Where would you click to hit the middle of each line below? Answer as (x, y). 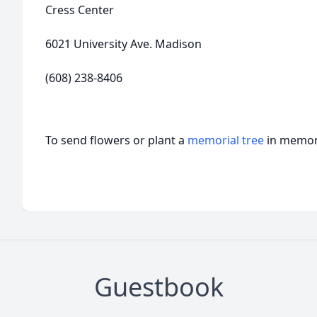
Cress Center (80, 10)
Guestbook (158, 287)
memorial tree (226, 140)
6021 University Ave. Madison (123, 44)
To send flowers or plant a (116, 140)
